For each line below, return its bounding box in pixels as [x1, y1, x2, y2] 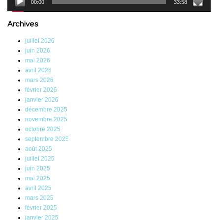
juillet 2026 [25, 37, 55, 45]
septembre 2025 [25, 136, 69, 143]
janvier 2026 [25, 96, 58, 104]
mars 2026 [25, 77, 54, 84]
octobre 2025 [25, 126, 60, 133]
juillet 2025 [25, 155, 55, 163]
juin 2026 [25, 47, 50, 55]
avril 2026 [25, 67, 52, 74]
